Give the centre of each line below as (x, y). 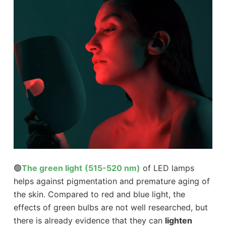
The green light (52, 168)
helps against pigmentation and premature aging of (111, 181)
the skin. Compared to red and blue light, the (99, 194)
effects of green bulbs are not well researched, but (110, 207)
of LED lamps (167, 168)
